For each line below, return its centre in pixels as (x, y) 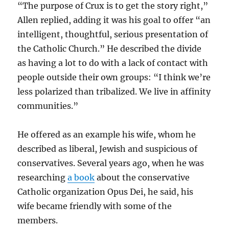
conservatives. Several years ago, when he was (111, 163)
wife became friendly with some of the (95, 206)
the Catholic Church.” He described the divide (110, 49)
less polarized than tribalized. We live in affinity (114, 91)
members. (38, 220)
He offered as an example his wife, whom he (107, 134)
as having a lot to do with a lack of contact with (113, 63)
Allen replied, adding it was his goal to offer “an (114, 20)
